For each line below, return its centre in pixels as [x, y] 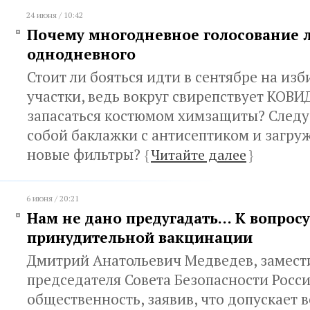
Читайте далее [199, 155]
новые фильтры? [85, 154]
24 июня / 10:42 [55, 15]
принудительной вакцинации [140, 237]
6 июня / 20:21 [53, 198]
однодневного [81, 54]
